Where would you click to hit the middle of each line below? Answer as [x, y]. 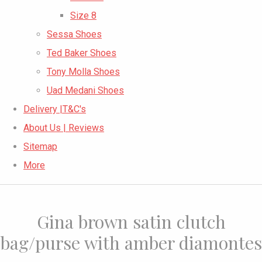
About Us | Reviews [64, 128]
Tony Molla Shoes [83, 72]
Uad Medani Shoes [85, 91]
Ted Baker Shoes [82, 53]
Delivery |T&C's [55, 109]
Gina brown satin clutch [131, 222]
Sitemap [40, 147]
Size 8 [83, 16]
